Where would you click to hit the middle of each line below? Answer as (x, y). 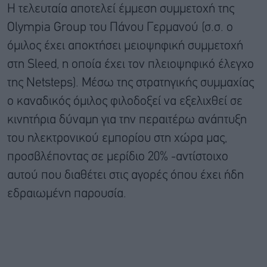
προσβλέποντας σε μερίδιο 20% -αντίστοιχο (118, 157)
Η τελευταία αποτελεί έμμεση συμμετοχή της (121, 9)
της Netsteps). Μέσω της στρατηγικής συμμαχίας (131, 83)
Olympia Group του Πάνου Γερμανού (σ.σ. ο (120, 27)
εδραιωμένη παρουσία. (67, 194)
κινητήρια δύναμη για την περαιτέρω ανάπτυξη (127, 120)
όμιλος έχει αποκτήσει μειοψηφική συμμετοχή (125, 46)
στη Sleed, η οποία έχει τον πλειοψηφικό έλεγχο (131, 64)
